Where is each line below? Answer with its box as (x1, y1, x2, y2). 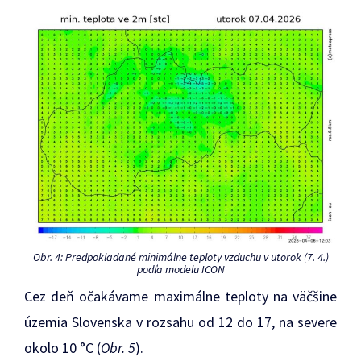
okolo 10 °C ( (24, 338, 101, 357)
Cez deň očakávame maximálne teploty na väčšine (24, 286, 337, 305)
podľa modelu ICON (136, 261, 225, 276)
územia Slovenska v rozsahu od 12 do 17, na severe (24, 312, 337, 331)
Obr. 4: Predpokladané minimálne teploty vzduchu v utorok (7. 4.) (32, 249, 329, 264)
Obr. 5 (101, 338, 135, 357)
